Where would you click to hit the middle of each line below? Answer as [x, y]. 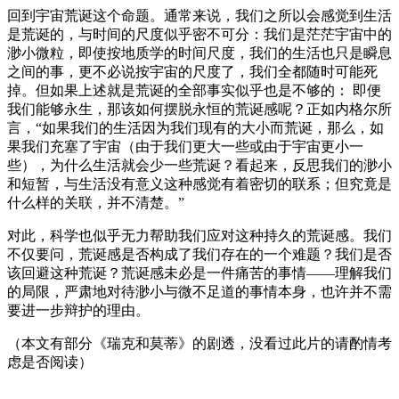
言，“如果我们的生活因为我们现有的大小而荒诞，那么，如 [195, 127]
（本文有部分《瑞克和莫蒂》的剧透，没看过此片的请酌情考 [199, 343]
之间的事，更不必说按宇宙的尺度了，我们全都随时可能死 [192, 71]
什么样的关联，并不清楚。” [96, 202]
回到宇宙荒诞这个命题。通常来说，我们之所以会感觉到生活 [199, 15]
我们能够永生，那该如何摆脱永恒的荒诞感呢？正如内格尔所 [199, 109]
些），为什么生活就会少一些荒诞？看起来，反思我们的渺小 [199, 165]
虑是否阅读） [50, 362]
